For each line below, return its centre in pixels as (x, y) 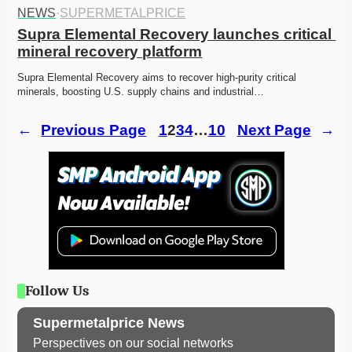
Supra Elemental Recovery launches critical (175, 35)
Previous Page (94, 130)
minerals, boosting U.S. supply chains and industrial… (141, 92)
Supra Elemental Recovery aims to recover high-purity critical (157, 78)
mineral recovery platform (110, 52)
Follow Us (57, 291)
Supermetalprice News (109, 323)
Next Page (274, 130)
